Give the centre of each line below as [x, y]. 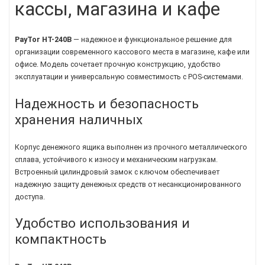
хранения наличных [79, 119]
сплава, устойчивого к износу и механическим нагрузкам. [116, 159]
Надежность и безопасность [107, 103]
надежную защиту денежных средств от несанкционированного [128, 184]
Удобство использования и [102, 223]
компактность [61, 239]
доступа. [30, 196]
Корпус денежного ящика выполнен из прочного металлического [131, 147]
